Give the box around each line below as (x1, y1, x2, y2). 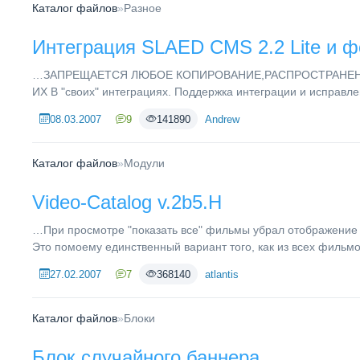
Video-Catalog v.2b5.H (32, 191, 222, 213)
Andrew (205, 112, 239, 125)
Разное (124, 2, 162, 14)
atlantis (205, 268, 239, 280)
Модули (124, 157, 165, 170)
